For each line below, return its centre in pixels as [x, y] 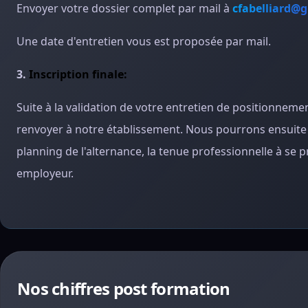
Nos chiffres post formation [124, 288]
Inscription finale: [78, 74]
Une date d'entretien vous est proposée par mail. [144, 41]
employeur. [45, 173]
